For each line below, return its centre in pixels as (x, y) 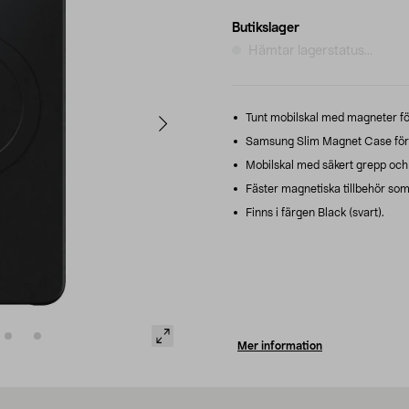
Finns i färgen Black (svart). (314, 212)
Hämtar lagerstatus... (310, 51)
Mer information (280, 346)
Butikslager (266, 28)
